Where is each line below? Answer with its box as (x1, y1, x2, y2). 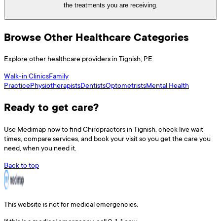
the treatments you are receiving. (63, 1, 158, 9)
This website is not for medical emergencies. (4, 199, 138, 209)
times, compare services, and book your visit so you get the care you (4, 134, 211, 144)
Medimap (17, 124, 46, 134)
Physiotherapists (30, 80, 80, 90)
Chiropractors (83, 124, 125, 134)
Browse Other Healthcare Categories (4, 29, 189, 44)
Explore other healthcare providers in (4, 54, 119, 64)
